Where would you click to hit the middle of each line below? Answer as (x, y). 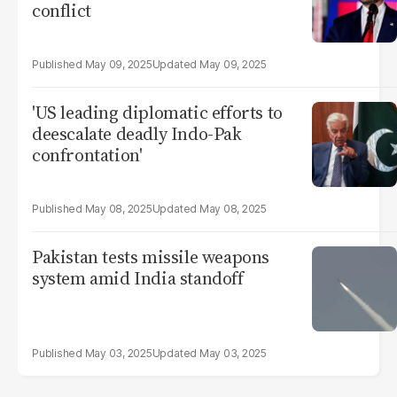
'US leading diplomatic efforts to (157, 113)
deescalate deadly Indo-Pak (137, 134)
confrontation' (87, 155)
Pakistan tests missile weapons (151, 257)
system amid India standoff (138, 278)
